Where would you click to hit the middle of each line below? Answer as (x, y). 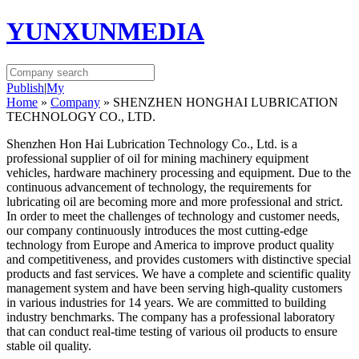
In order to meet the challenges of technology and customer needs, (173, 216)
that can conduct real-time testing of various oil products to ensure (172, 331)
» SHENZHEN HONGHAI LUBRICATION (219, 102)
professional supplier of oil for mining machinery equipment (157, 158)
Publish (25, 87)
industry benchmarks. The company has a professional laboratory (171, 317)
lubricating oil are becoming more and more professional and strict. (175, 201)
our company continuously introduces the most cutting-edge (157, 230)
